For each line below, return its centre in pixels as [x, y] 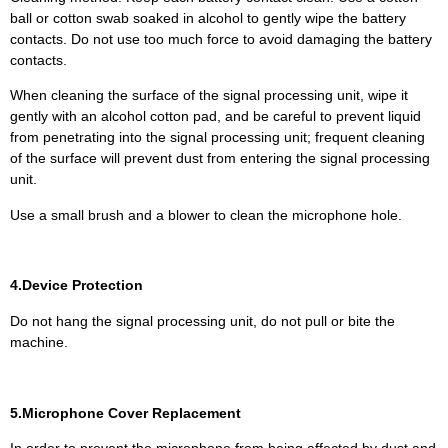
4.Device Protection [76, 285]
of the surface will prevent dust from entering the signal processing [220, 158]
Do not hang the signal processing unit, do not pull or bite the [202, 320]
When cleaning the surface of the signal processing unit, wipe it [209, 95]
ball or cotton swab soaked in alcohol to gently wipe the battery [208, 17]
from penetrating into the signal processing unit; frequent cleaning [217, 137]
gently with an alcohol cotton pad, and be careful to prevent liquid [215, 116]
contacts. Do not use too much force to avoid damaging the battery [221, 38]
